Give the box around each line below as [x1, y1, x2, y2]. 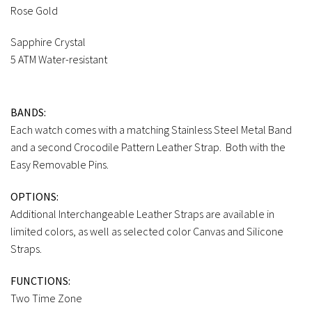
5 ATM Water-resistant [10, 52, 107, 67]
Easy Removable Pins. [10, 157, 109, 172]
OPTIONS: [10, 189, 58, 203]
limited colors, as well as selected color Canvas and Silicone [10, 224, 283, 238]
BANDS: [10, 105, 46, 120]
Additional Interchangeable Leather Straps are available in [10, 206, 274, 221]
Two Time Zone [10, 290, 82, 305]
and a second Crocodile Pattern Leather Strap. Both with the [10, 140, 286, 155]
